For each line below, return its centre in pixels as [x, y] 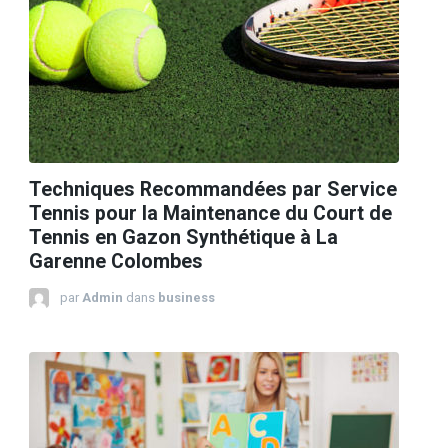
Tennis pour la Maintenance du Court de [210, 213]
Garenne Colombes [116, 261]
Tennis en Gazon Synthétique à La [183, 237]
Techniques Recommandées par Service [213, 189]
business [186, 297]
